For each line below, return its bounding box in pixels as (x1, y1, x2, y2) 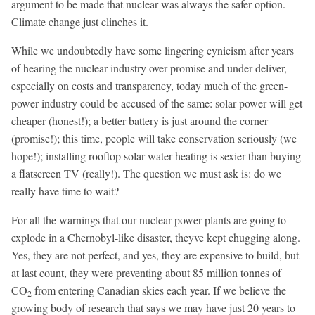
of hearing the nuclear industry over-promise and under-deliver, (11, 60, 287, 75)
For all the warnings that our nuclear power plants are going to (11, 212, 286, 227)
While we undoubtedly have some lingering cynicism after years (11, 42, 294, 58)
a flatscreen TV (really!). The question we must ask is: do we (11, 165, 281, 181)
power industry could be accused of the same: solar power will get (11, 95, 302, 110)
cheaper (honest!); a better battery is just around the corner (11, 112, 268, 128)
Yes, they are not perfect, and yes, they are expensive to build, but (11, 247, 299, 262)
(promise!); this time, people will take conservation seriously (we (11, 130, 297, 146)
